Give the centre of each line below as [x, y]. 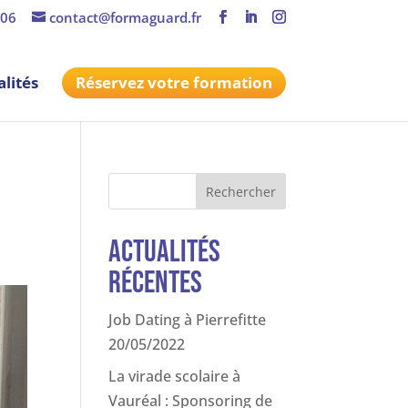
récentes [156, 283]
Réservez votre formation [173, 82]
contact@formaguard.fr [125, 18]
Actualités [165, 252]
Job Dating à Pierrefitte [188, 320]
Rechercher [240, 191]
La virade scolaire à [175, 376]
